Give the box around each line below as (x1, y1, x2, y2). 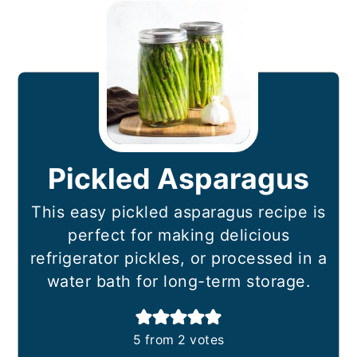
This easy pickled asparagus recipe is (31, 202, 326, 222)
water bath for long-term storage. (46, 272, 311, 292)
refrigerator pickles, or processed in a (29, 249, 328, 269)
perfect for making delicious (68, 226, 289, 245)
